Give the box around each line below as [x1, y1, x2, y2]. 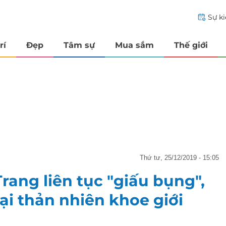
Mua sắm [115, 40, 154, 50]
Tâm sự [64, 40, 95, 50]
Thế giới [174, 40, 208, 50]
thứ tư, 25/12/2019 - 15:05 [144, 153, 219, 161]
